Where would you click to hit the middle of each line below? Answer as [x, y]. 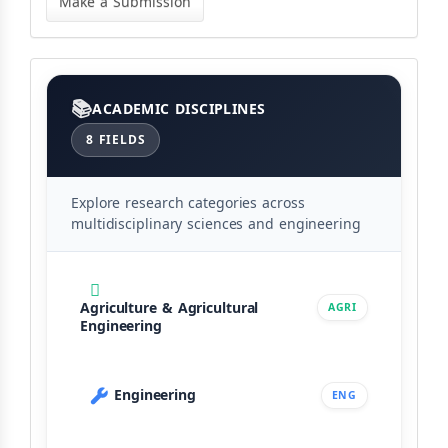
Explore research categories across [188, 203]
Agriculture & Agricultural [169, 308]
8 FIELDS [116, 140]
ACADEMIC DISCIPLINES [179, 109]
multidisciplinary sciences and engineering [216, 224]
